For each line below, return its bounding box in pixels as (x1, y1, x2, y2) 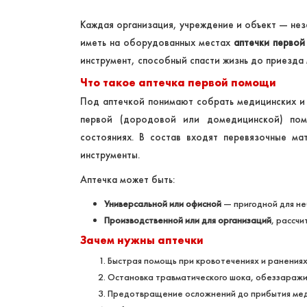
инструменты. (80, 148, 140, 162)
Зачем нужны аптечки (80, 233, 204, 248)
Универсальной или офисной (104, 197, 221, 210)
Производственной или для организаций (104, 214, 271, 227)
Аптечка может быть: (80, 173, 175, 187)
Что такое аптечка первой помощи (80, 75, 276, 90)
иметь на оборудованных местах (80, 36, 234, 50)
